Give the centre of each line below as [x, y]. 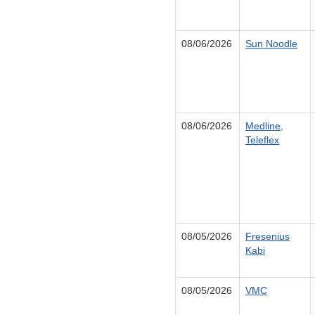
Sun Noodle [271, 44]
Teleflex [262, 140]
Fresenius [268, 237]
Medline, [264, 126]
